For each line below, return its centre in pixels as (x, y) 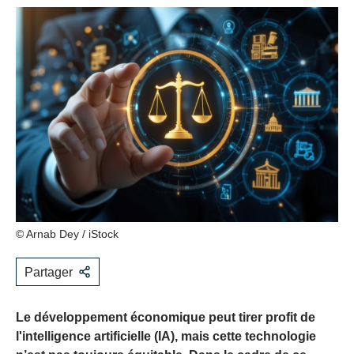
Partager (49, 273)
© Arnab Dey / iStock (67, 234)
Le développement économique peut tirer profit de (166, 318)
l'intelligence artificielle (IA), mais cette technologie (166, 337)
